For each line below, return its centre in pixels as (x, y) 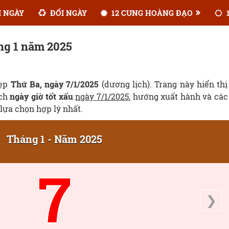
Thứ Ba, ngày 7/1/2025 (55, 84)
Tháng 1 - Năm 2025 (54, 139)
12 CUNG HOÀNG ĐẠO (151, 13)
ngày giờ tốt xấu (41, 96)
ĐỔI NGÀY (67, 13)
